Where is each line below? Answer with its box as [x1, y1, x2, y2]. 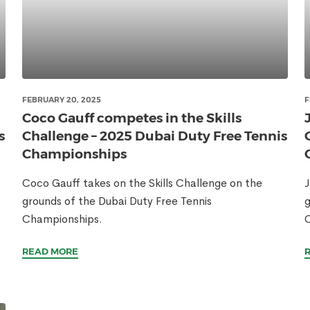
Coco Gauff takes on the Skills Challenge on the [22, 176, 262, 190]
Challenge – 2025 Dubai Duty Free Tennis [22, 128, 287, 144]
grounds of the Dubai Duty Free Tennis [22, 194, 212, 208]
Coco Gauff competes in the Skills [22, 110, 241, 126]
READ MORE [22, 246, 78, 257]
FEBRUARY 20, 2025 [22, 95, 101, 104]
